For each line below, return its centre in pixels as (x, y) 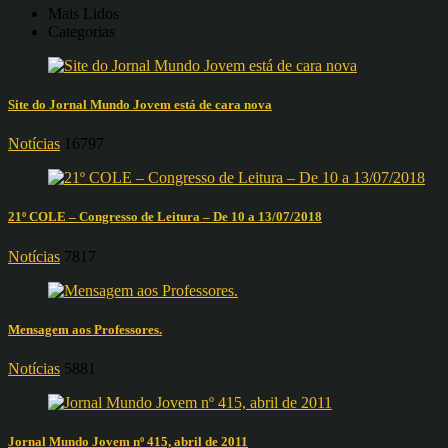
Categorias (81, 31)
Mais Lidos (83, 13)
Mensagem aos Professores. (85, 329)
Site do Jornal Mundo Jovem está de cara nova (140, 105)
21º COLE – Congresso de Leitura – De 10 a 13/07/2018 (165, 217)
